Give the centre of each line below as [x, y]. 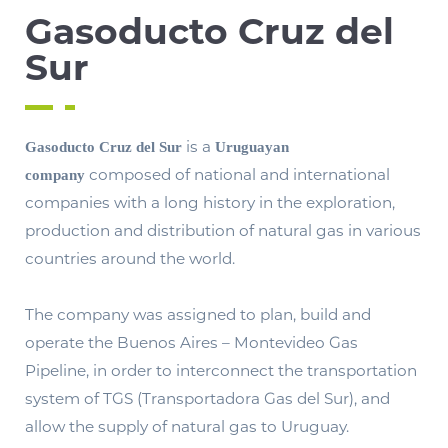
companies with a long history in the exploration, [210, 203]
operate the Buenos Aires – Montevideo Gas [191, 343]
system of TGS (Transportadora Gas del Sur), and [207, 399]
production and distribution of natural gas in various [223, 231]
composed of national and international [237, 175]
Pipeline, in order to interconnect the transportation [221, 371]
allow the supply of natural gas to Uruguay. [187, 427]
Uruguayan [252, 147]
